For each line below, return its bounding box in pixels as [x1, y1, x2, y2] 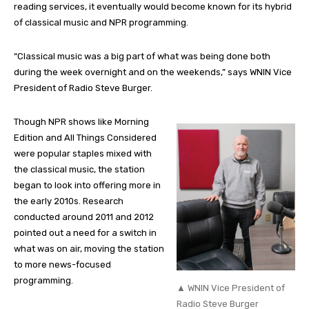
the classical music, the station [14, 163, 145, 175]
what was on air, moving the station [14, 243, 164, 254]
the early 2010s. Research [14, 195, 123, 206]
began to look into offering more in [14, 179, 161, 190]
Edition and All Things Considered [14, 132, 157, 143]
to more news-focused [14, 259, 111, 270]
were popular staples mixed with [14, 148, 152, 159]
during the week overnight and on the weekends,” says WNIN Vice [14, 66, 292, 77]
